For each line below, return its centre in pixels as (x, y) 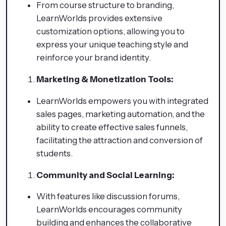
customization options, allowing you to (110, 32)
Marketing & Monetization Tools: (105, 79)
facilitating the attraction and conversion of (120, 140)
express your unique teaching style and (112, 45)
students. (54, 153)
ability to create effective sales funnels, (112, 127)
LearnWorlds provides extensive (99, 18)
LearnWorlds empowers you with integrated (122, 101)
